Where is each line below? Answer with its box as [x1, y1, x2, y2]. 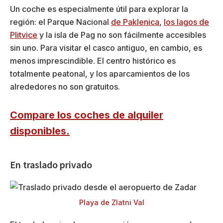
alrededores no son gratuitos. [10, 82, 120, 92]
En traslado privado [10, 158, 92, 171]
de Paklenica [111, 17, 159, 27]
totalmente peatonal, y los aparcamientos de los [10, 69, 190, 79]
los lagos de [164, 17, 209, 27]
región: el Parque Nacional [10, 17, 111, 27]
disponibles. [10, 125, 70, 137]
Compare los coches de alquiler [10, 109, 163, 121]
